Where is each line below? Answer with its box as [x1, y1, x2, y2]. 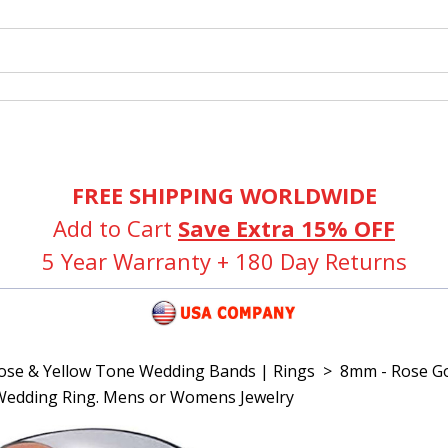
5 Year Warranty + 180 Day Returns [41, 246, 407, 276]
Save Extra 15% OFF [178, 213, 395, 243]
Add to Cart [53, 213, 178, 243]
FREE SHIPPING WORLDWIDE [71, 180, 377, 210]
